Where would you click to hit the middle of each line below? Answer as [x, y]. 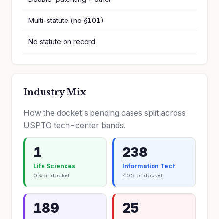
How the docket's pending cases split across [105, 113]
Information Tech [149, 166]
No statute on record [62, 41]
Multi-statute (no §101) [66, 20]
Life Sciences [54, 166]
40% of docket [142, 175]
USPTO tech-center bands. [75, 125]
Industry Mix [55, 92]
